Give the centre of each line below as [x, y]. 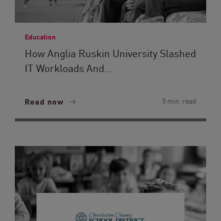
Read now [45, 101]
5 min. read [179, 101]
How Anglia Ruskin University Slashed [110, 53]
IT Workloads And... [69, 68]
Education [40, 37]
